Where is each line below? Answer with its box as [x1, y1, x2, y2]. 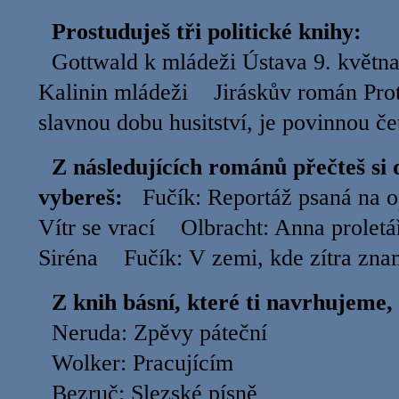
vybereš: [38, 184, 123, 210]
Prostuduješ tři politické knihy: [52, 19, 362, 45]
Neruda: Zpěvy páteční [38, 320, 267, 346]
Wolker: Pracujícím [38, 350, 233, 376]
